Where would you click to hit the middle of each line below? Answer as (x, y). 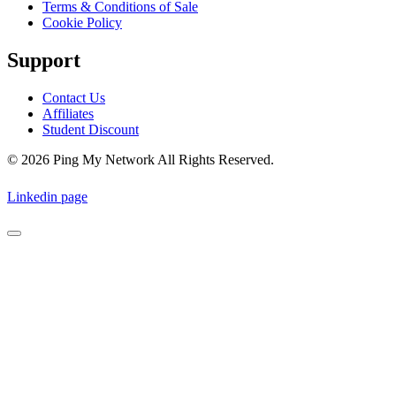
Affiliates (68, 113)
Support (44, 60)
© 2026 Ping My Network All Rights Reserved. (141, 159)
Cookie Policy (82, 22)
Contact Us (74, 97)
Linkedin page (47, 196)
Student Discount (91, 129)
